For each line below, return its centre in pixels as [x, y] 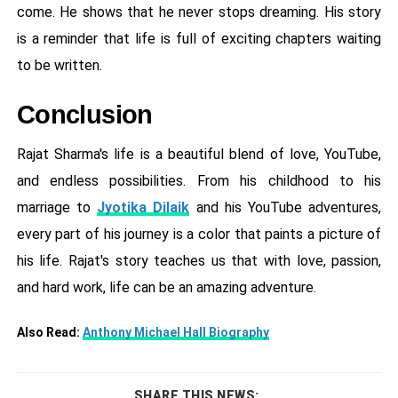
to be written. [59, 66]
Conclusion [84, 115]
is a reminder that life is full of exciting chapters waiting [199, 39]
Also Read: [49, 333]
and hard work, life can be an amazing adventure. [166, 288]
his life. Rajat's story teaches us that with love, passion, [199, 261]
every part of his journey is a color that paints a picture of [199, 235]
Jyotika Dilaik [143, 208]
